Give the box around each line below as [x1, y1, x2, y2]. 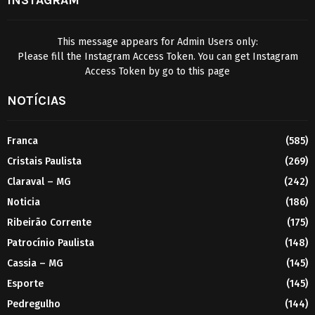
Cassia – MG [7, 257, 63, 269]
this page [188, 65, 230, 77]
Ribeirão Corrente [7, 216, 91, 229]
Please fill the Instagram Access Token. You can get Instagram [17, 50, 298, 63]
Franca [7, 134, 38, 147]
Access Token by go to [85, 65, 188, 77]
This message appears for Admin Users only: [57, 35, 258, 48]
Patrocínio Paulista [7, 236, 94, 249]
